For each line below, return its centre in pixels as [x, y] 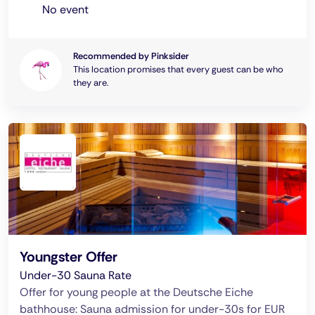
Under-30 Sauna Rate [76, 275]
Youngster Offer [69, 257]
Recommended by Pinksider [131, 56]
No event [65, 9]
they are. [91, 83]
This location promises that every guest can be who [178, 69]
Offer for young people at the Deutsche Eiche [136, 292]
